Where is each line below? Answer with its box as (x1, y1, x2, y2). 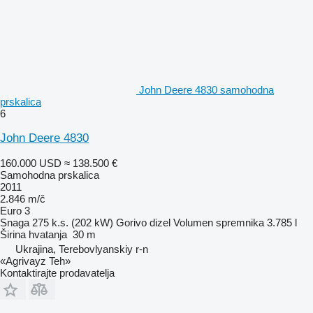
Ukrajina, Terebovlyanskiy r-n (15, 242, 148, 255)
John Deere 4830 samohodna (139, 83, 274, 96)
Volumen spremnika (173, 216, 264, 228)
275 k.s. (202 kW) (32, 216, 113, 228)
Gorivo (116, 216, 147, 228)
